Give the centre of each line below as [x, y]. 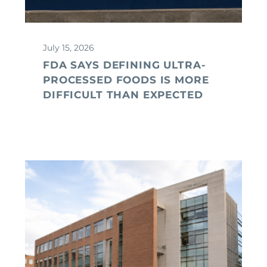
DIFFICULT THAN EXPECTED [123, 94]
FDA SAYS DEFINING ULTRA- [125, 65]
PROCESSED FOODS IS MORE [126, 80]
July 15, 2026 [69, 47]
